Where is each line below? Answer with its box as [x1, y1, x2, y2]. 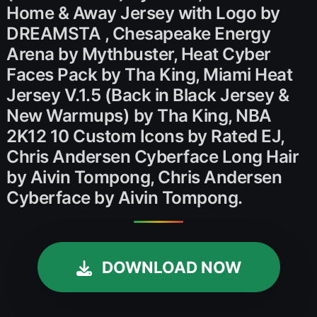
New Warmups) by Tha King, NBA [6, 105, 272, 126]
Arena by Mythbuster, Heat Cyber [6, 43, 271, 64]
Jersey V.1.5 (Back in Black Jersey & [6, 84, 289, 105]
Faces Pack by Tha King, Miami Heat [6, 64, 293, 85]
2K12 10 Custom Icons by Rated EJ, [6, 125, 284, 146]
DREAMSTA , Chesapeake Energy [6, 23, 271, 44]
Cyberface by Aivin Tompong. [6, 187, 243, 208]
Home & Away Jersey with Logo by [6, 2, 280, 23]
